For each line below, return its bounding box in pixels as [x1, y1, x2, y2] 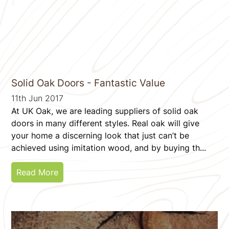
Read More [16, 167, 59, 177]
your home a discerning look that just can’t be [11, 130, 190, 141]
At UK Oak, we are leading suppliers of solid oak [11, 105, 199, 116]
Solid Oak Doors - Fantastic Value [11, 77, 166, 89]
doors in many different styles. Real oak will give [11, 118, 200, 128]
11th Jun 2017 [11, 93, 64, 103]
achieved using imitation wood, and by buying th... [11, 142, 207, 153]
